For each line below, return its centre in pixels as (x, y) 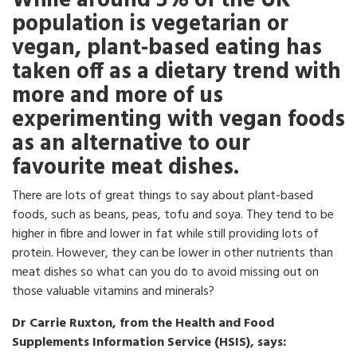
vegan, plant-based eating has (167, 48)
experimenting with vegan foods (178, 120)
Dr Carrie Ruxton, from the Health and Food (143, 324)
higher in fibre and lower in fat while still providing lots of (165, 234)
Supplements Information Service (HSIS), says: (149, 343)
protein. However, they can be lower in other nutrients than (173, 253)
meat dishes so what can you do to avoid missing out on (165, 273)
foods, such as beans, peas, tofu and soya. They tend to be (173, 215)
